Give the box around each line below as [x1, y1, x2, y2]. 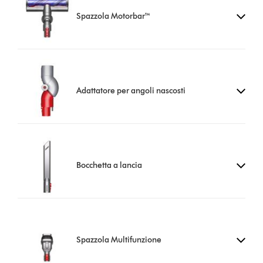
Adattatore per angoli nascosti [76, 86, 186, 96]
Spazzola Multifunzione [76, 235, 162, 245]
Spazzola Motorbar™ [76, 11, 151, 21]
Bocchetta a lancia [76, 160, 143, 170]
